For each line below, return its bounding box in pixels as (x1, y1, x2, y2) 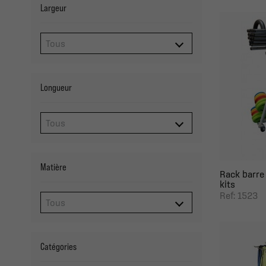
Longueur (40, 82, 72, 93)
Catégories (40, 241, 77, 252)
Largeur (40, 2, 66, 13)
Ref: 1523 (219, 190, 258, 201)
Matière (40, 161, 66, 172)
